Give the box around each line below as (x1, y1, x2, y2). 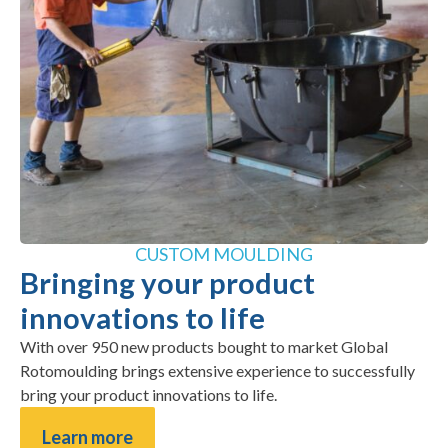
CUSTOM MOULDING (135, 242, 313, 265)
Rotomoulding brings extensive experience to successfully (20, 360, 415, 380)
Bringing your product (20, 264, 315, 300)
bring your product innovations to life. (20, 384, 277, 404)
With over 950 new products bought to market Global (20, 336, 388, 356)
